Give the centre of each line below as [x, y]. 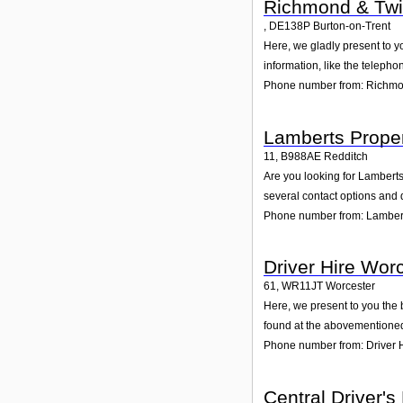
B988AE [301, 156]
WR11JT [302, 287]
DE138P [290, 27]
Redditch [346, 156]
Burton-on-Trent [352, 27]
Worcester [350, 287]
